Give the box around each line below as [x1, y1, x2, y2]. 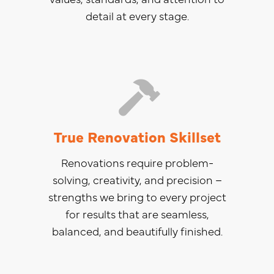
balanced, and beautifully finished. [51, 223, 223, 239]
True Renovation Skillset [53, 125, 221, 146]
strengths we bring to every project [48, 188, 226, 204]
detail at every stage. [85, 7, 189, 23]
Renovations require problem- [61, 154, 213, 170]
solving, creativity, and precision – [52, 171, 222, 187]
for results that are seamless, [65, 206, 209, 221]
